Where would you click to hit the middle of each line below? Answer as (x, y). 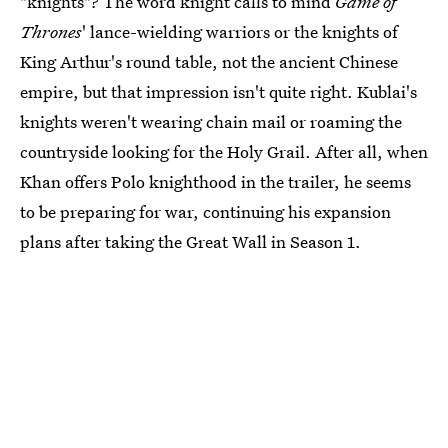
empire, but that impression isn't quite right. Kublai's (218, 91)
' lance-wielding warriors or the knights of (240, 31)
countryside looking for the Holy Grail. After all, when (224, 151)
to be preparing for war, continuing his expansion (205, 211)
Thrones (51, 31)
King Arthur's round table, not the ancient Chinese (209, 61)
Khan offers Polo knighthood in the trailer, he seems (215, 181)
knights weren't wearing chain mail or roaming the (211, 121)
